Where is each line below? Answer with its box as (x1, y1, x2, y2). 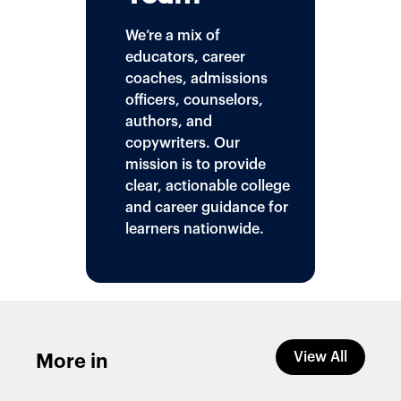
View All (294, 349, 347, 364)
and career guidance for (125, 200, 288, 215)
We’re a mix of (125, 28, 220, 43)
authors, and (125, 114, 212, 129)
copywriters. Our (125, 135, 240, 150)
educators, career (125, 49, 245, 64)
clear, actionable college (125, 178, 290, 193)
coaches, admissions (125, 71, 268, 86)
